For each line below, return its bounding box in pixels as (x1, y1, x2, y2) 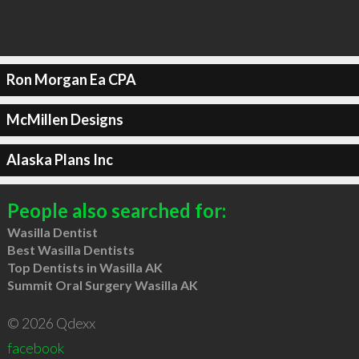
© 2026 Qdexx (6, 313, 95, 332)
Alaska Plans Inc (6, 151, 113, 168)
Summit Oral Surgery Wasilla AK (6, 276, 198, 292)
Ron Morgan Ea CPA (6, 71, 136, 88)
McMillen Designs (6, 111, 123, 128)
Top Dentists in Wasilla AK (6, 259, 163, 275)
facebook (6, 338, 64, 357)
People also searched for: (6, 198, 226, 222)
